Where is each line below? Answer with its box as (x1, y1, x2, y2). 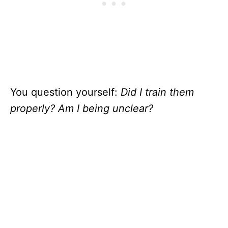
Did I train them (121, 86, 194, 98)
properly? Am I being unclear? (10, 102, 153, 115)
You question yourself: (10, 86, 121, 98)
